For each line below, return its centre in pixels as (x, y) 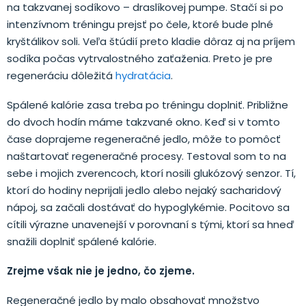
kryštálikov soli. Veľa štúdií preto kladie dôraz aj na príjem (151, 41)
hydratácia (143, 75)
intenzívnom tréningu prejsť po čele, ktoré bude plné (140, 24)
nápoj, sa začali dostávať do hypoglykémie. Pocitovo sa (148, 207)
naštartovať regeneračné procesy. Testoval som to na (147, 156)
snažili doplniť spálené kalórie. (82, 241)
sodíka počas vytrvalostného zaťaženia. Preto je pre (140, 58)
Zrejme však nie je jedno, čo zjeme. (101, 270)
